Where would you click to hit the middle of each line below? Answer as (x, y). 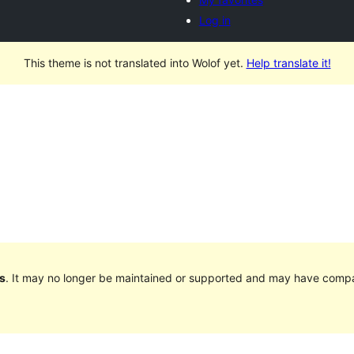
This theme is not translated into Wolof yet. (135, 63)
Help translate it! (288, 63)
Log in (215, 20)
